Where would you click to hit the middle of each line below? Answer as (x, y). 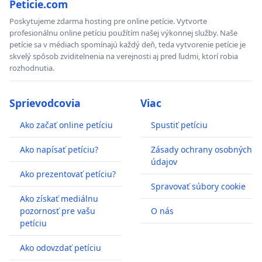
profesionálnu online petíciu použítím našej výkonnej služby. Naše (123, 33)
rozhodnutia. (32, 68)
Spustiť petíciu (179, 125)
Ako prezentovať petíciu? (68, 174)
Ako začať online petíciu (66, 125)
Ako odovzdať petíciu (61, 248)
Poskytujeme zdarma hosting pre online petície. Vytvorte (108, 21)
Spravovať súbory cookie (198, 187)
